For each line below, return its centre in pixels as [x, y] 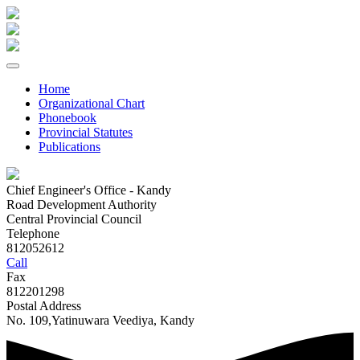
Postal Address [44, 306]
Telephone [33, 233]
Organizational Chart [92, 103]
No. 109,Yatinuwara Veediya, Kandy [100, 320]
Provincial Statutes [86, 132]
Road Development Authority [82, 205]
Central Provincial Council [74, 219]
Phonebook [67, 118]
